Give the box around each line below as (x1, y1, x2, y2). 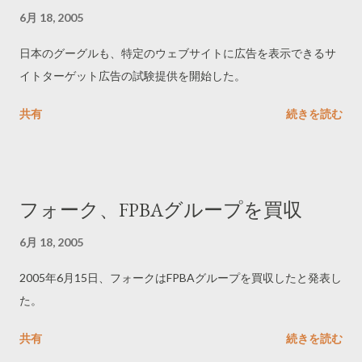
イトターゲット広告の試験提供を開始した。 (19, 69, 246, 82)
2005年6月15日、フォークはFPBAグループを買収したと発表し (19, 271, 342, 284)
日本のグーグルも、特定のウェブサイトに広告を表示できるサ (19, 46, 336, 60)
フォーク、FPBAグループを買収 (19, 197, 302, 222)
